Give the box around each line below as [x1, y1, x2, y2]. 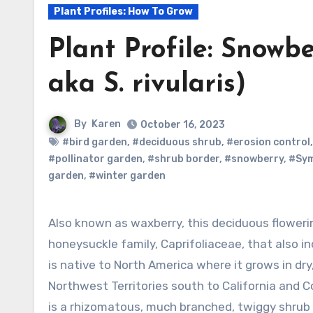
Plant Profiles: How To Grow [54, 6, 193, 17]
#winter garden [89, 170, 166, 182]
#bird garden [62, 136, 127, 148]
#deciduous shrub [132, 136, 221, 148]
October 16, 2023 [140, 119, 225, 131]
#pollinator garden [48, 153, 143, 165]
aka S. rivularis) [48, 71, 246, 99]
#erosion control [226, 136, 310, 148]
